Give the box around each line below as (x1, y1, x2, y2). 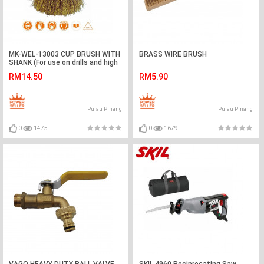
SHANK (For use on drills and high (9, 58, 118, 67)
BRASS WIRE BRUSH (139, 50, 207, 58)
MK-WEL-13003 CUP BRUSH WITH (9, 50, 120, 58)
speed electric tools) (9, 67, 79, 75)
